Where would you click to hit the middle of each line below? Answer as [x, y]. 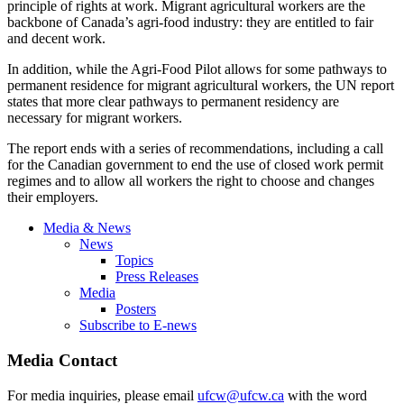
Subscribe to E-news [138, 326]
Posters [136, 309]
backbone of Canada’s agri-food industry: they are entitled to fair [190, 23]
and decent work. [56, 39]
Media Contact [62, 360]
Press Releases [157, 277]
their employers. [55, 197]
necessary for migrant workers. [95, 118]
